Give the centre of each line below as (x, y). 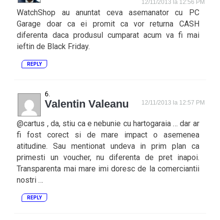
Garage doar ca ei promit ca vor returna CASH (108, 24)
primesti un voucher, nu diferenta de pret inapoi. (108, 157)
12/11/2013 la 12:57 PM (173, 103)
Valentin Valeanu (87, 104)
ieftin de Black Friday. (54, 46)
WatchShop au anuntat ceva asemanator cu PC (108, 13)
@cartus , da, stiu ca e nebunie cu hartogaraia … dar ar (108, 124)
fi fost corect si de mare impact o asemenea (108, 135)
